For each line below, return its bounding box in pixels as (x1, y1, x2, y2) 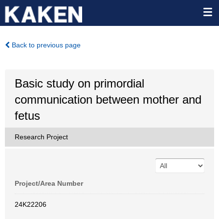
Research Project (15, 133, 68, 141)
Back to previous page (10, 41, 81, 49)
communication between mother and (15, 93, 201, 106)
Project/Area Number (15, 179, 83, 187)
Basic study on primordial (15, 77, 144, 90)
